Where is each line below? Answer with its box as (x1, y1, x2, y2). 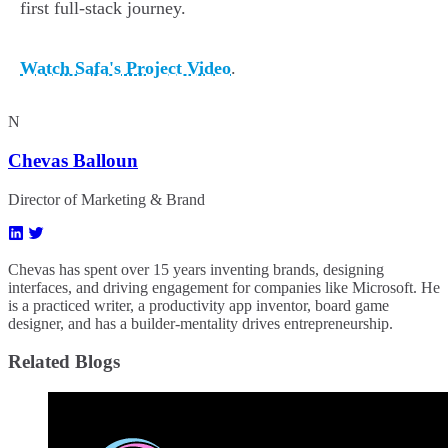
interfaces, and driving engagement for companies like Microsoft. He (8, 278, 440, 296)
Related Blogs (8, 351, 120, 373)
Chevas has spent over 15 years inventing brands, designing (8, 260, 384, 278)
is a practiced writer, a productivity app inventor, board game (8, 296, 389, 314)
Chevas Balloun (8, 149, 138, 171)
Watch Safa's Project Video (20, 58, 231, 79)
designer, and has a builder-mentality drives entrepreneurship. (8, 314, 393, 332)
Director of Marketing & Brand (8, 190, 205, 208)
